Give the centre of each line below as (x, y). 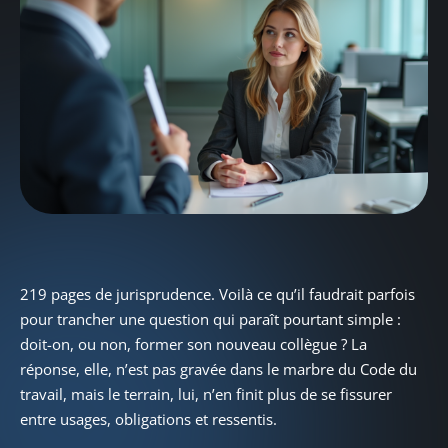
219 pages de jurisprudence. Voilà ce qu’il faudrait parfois (217, 293)
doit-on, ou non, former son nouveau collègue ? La (193, 343)
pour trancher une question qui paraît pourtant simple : (210, 318)
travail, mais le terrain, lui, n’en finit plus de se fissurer (206, 393)
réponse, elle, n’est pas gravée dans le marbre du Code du (218, 368)
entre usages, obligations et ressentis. (148, 418)
